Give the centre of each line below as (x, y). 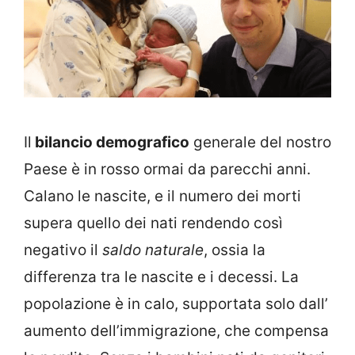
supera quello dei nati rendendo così (153, 223)
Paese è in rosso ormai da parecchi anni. (167, 169)
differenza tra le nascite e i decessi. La (161, 277)
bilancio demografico (111, 142)
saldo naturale (151, 250)
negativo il (61, 250)
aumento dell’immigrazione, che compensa (176, 330)
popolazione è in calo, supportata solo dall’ (176, 303)
